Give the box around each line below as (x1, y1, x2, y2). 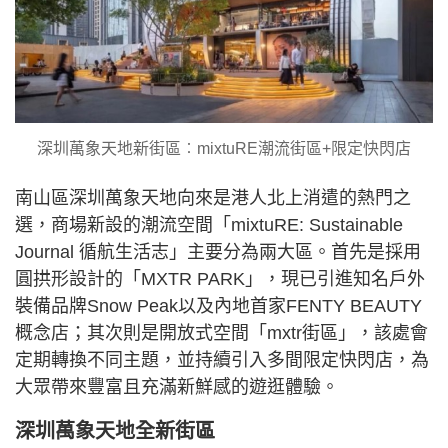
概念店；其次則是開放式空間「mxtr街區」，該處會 (15, 322, 428, 343)
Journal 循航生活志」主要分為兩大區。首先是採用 (15, 241, 421, 262)
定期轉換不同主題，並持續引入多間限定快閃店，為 (15, 349, 429, 370)
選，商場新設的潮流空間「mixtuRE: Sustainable (15, 214, 403, 235)
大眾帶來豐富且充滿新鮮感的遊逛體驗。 (15, 376, 339, 397)
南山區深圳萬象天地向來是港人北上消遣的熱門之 (15, 187, 411, 208)
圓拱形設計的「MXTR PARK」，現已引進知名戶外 (15, 268, 425, 289)
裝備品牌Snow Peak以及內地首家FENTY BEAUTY (15, 295, 422, 316)
